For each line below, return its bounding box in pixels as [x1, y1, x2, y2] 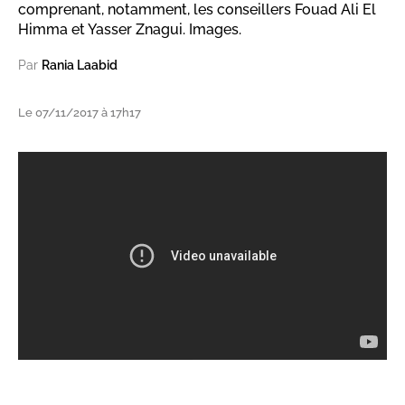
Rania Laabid [42, 58, 118, 72]
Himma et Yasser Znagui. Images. [18, 21, 241, 38]
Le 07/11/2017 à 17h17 [18, 106, 141, 119]
